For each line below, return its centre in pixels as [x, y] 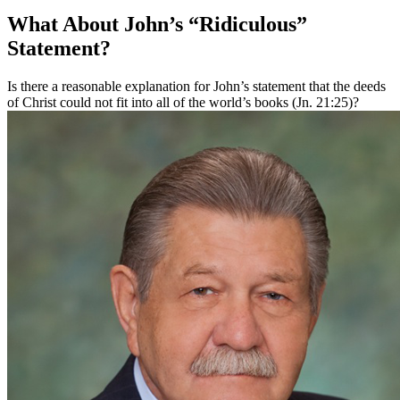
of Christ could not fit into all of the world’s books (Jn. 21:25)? [183, 103]
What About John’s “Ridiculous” [157, 25]
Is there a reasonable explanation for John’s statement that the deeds [196, 87]
